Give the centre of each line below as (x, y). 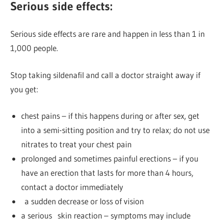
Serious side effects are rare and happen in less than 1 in (108, 34)
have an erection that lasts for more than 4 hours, (107, 173)
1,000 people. (34, 48)
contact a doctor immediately (72, 187)
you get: (25, 89)
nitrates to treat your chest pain (76, 144)
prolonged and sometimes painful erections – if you (110, 159)
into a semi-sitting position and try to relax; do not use (115, 130)
